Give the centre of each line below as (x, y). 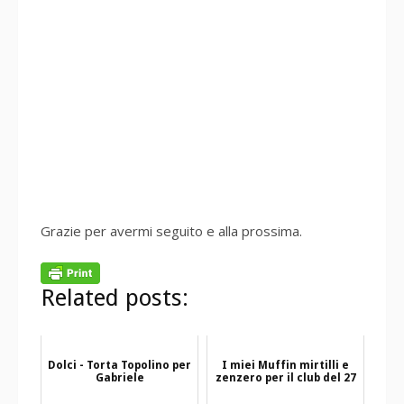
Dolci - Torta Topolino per (119, 365)
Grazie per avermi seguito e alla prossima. (171, 230)
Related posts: (115, 297)
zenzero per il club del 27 (285, 377)
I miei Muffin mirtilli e (285, 365)
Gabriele (119, 377)
